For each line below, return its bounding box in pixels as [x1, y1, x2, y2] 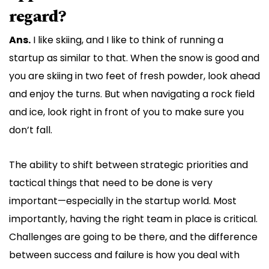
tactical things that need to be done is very [9, 176, 213, 190]
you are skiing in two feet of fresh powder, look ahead [9, 69, 260, 83]
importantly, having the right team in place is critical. [9, 212, 258, 226]
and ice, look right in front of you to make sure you [9, 105, 244, 119]
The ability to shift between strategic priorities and [9, 158, 248, 172]
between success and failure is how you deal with [9, 248, 240, 262]
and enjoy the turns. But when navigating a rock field [9, 87, 255, 101]
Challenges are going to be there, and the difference [9, 230, 258, 244]
